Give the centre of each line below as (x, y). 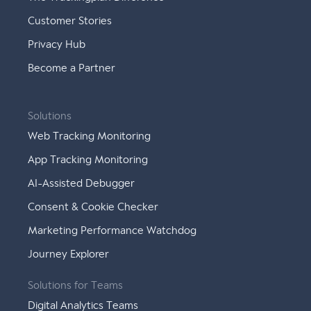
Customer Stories (70, 21)
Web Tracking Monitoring (90, 136)
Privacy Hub (57, 45)
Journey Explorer (69, 254)
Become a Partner (72, 68)
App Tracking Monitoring (88, 160)
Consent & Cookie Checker (93, 207)
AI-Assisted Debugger (82, 184)
